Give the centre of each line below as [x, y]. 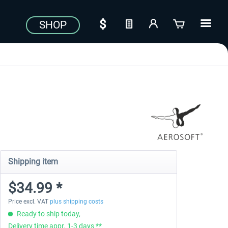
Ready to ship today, [48, 214]
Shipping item [33, 162]
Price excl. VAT [29, 202]
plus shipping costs [76, 202]
